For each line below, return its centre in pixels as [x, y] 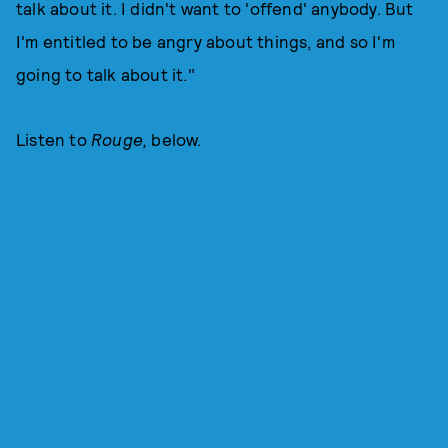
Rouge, [121, 139]
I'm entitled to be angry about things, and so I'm [205, 41]
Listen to [53, 139]
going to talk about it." [105, 74]
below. [176, 139]
